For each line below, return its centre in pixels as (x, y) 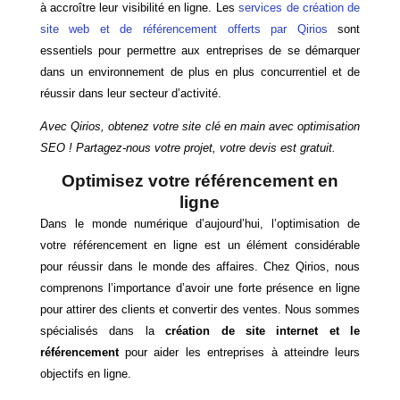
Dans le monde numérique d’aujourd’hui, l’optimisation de (200, 223)
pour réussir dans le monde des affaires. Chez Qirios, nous (200, 266)
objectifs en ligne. (85, 373)
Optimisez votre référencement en (200, 180)
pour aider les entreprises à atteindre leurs (239, 352)
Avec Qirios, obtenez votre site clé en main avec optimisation (200, 126)
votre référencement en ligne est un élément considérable (200, 245)
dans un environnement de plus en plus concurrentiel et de (200, 71)
